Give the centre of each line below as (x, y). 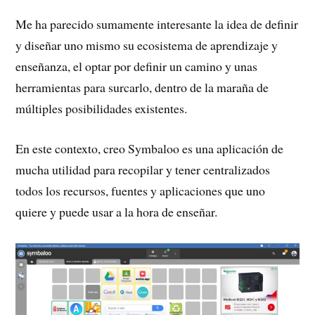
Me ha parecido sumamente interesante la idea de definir (157, 24)
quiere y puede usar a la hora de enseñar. (117, 211)
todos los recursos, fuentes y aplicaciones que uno (141, 190)
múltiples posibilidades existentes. (102, 108)
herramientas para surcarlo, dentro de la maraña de (142, 87)
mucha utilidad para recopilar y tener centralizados (143, 169)
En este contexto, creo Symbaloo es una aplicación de (150, 148)
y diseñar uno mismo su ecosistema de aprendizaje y (147, 45)
